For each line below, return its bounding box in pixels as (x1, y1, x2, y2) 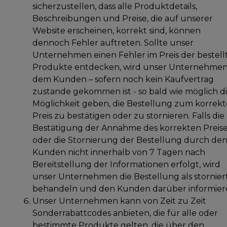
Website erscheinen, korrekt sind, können (32, 25, 201, 35)
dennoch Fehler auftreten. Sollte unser (32, 37, 194, 48)
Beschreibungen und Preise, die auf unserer (32, 13, 213, 23)
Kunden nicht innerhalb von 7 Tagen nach (32, 147, 205, 157)
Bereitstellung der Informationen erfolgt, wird (32, 159, 220, 169)
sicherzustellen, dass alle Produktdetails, (32, 1, 197, 11)
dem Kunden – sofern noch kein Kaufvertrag (32, 74, 214, 84)
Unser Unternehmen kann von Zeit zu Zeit (32, 196, 206, 206)
